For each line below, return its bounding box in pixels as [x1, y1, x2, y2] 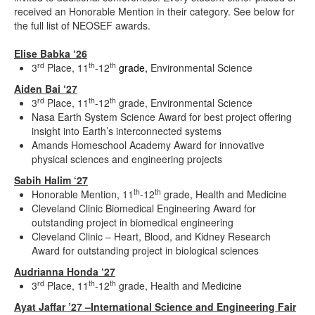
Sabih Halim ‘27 [14, 173, 88, 188]
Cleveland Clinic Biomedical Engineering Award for [32, 201, 256, 216]
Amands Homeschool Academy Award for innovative [32, 138, 264, 153]
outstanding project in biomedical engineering [32, 215, 233, 230]
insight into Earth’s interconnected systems [32, 124, 221, 139]
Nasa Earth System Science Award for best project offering [32, 110, 292, 124]
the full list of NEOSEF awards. [14, 18, 150, 33]
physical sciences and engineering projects [32, 152, 222, 167]
